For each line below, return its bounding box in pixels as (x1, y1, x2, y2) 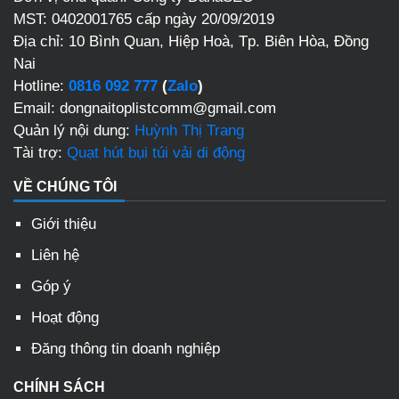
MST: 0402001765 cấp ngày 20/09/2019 (13, 11, 274, 28)
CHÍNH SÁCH (13, 379, 105, 395)
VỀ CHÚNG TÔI (13, 179, 117, 195)
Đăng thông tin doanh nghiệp (31, 340, 220, 358)
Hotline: (13, 77, 69, 95)
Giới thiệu (31, 216, 96, 233)
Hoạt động (31, 309, 99, 327)
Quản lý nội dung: (13, 122, 134, 140)
